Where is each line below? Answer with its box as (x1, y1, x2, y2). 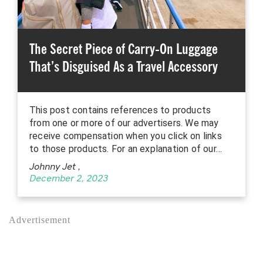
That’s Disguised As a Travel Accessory (29, 58, 218, 76)
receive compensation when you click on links (29, 130, 222, 142)
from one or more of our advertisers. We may (29, 117, 219, 129)
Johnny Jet (29, 163, 78, 173)
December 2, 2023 (29, 174, 108, 184)
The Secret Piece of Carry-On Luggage (29, 41, 218, 58)
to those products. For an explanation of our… (29, 143, 222, 155)
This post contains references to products (29, 104, 211, 116)
